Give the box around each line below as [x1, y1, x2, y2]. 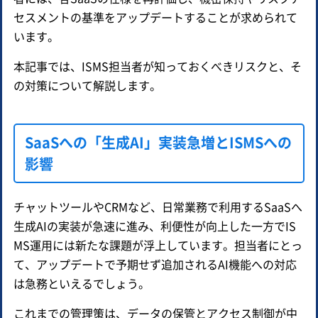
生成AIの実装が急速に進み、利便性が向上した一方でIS [13, 216, 296, 234]
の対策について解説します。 [13, 76, 161, 94]
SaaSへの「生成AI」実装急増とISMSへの [25, 131, 292, 153]
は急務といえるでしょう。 [13, 274, 150, 292]
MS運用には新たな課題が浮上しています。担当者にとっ [13, 236, 302, 253]
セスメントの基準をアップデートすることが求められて [13, 8, 297, 26]
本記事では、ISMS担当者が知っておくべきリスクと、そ [13, 57, 302, 75]
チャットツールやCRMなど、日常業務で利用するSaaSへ [13, 197, 302, 215]
